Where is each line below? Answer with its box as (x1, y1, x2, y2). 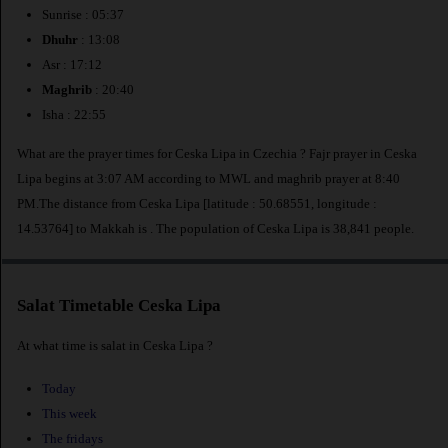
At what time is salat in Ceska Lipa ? (17, 337, 213, 353)
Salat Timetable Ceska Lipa (17, 296, 221, 316)
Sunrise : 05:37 (42, 7, 124, 23)
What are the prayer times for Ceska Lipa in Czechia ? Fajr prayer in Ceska (17, 145, 417, 161)
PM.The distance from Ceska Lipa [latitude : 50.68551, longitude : (17, 195, 377, 211)
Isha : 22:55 (42, 107, 106, 123)
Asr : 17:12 (42, 57, 102, 73)
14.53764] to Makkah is (17, 220, 150, 236)
